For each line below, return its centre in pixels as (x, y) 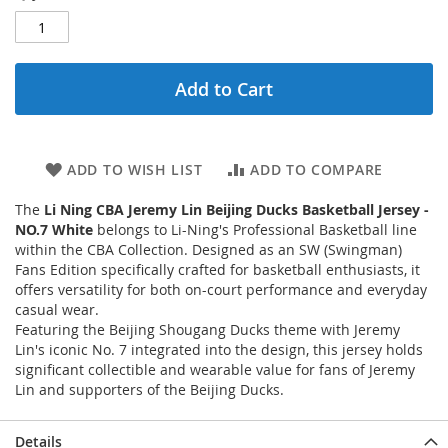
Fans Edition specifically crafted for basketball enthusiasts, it (217, 270)
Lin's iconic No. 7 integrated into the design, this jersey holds (219, 350)
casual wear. (57, 310)
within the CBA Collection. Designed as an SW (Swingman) (208, 250)
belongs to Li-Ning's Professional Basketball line (255, 230)
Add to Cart (224, 89)
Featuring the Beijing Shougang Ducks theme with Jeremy (207, 330)
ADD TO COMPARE (316, 170)
